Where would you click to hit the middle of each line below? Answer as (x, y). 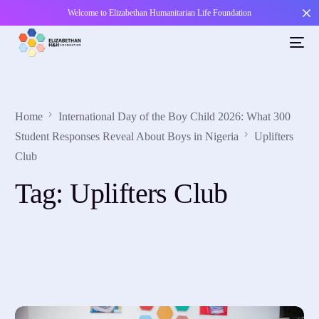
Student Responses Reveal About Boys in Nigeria (127, 136)
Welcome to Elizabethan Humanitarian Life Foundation (159, 13)
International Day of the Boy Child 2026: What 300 (175, 116)
